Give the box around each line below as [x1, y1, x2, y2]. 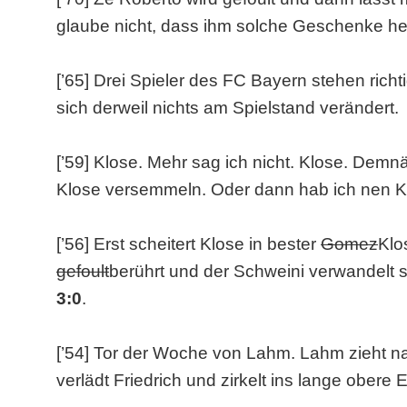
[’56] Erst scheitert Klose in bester [56, 234, 321, 253]
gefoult [56, 262, 109, 281]
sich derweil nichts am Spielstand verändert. [56, 98, 399, 117]
